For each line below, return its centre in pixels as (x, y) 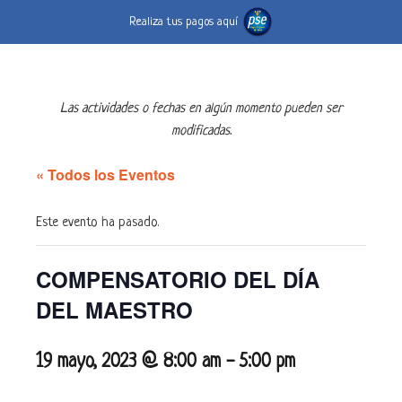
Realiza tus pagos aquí (185, 22)
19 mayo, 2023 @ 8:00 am (128, 362)
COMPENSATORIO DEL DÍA (178, 279)
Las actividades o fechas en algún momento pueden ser (201, 109)
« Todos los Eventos (105, 174)
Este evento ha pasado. (97, 223)
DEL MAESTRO (114, 309)
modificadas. (201, 131)
